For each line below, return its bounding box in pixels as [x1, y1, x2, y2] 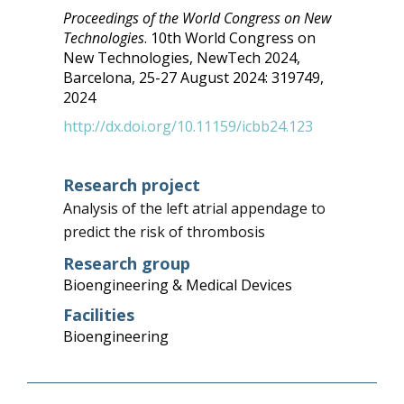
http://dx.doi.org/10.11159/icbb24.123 [62, 116, 313, 136]
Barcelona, [62, 68, 139, 87]
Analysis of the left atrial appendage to [62, 198, 326, 218]
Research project [62, 174, 200, 196]
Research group [62, 252, 190, 274]
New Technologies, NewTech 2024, [62, 48, 300, 68]
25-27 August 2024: [138, 68, 268, 87]
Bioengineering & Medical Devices [62, 275, 292, 295]
